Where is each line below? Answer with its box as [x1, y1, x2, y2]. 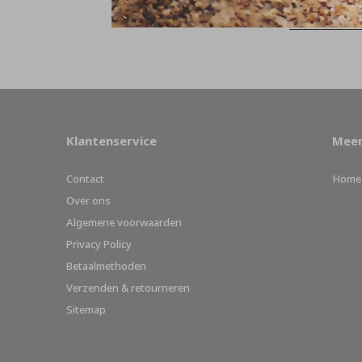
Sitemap [66, 301, 106, 317]
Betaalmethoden [66, 258, 146, 273]
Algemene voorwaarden [66, 214, 182, 229]
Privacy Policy [66, 236, 132, 251]
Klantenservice [66, 132, 157, 149]
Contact [66, 170, 104, 186]
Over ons [66, 192, 111, 208]
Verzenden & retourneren [66, 280, 190, 295]
